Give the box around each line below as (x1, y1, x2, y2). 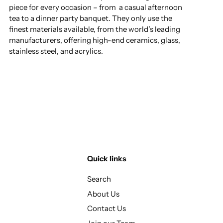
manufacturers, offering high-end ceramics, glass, (9, 35, 180, 45)
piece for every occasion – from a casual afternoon (9, 2, 182, 12)
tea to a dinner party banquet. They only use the (9, 13, 172, 23)
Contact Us (87, 204, 126, 214)
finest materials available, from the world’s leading (9, 24, 180, 34)
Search (87, 174, 111, 184)
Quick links (87, 154, 126, 164)
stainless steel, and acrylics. (9, 46, 105, 56)
